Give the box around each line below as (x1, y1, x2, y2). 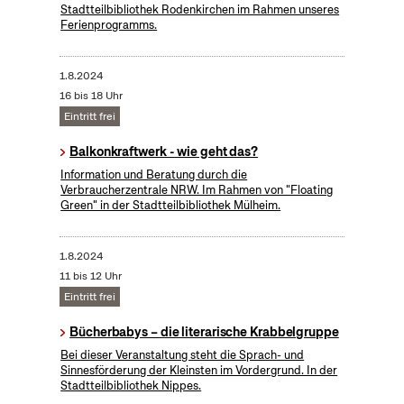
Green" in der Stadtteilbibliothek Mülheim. (60, 197, 281, 214)
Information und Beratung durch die (60, 167, 248, 183)
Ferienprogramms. (60, 17, 158, 33)
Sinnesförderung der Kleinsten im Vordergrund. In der (60, 363, 338, 379)
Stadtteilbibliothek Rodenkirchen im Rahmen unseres (60, 2, 340, 18)
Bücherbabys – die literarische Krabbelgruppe (69, 324, 339, 341)
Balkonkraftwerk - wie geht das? (69, 143, 259, 161)
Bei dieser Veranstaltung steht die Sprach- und (60, 347, 305, 363)
